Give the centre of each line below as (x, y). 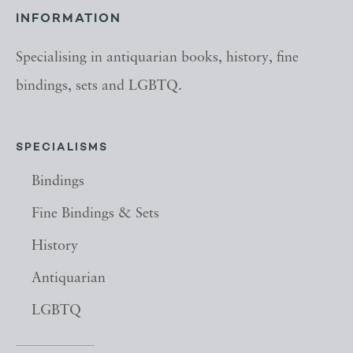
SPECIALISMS (62, 148)
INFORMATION (69, 19)
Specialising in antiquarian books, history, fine (157, 58)
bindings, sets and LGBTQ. (99, 86)
